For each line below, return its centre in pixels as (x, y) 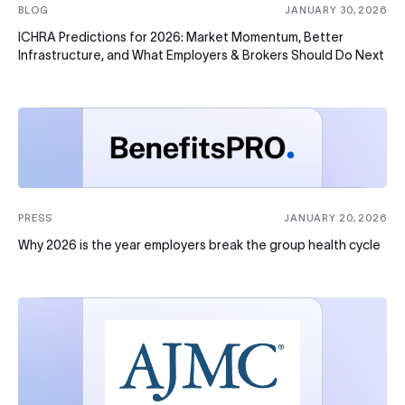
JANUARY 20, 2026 (335, 218)
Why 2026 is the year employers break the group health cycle (199, 245)
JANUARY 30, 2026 (335, 10)
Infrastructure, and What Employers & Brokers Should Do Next (201, 56)
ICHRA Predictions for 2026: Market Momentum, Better (181, 38)
